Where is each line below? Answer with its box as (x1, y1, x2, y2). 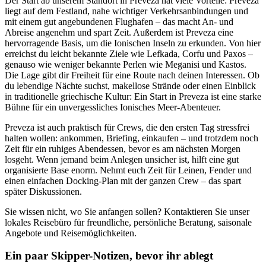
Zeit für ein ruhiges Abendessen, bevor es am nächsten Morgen (5, 143, 240, 154)
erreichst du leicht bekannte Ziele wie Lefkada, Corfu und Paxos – (5, 48, 253, 59)
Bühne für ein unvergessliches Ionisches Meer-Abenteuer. (5, 102, 221, 112)
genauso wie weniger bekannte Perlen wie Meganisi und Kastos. (5, 59, 246, 69)
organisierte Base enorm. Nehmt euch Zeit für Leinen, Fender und (5, 164, 252, 175)
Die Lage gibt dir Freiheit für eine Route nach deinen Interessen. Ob (5, 69, 259, 80)
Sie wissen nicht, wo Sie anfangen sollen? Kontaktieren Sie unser (5, 206, 249, 217)
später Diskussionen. (5, 186, 82, 197)
